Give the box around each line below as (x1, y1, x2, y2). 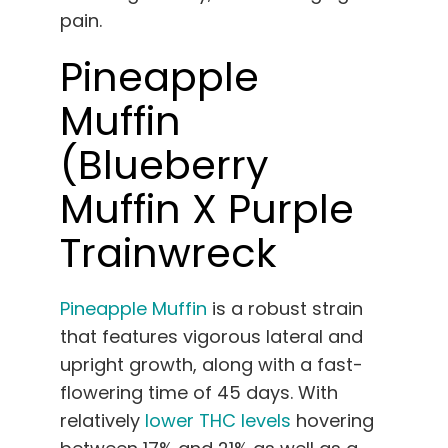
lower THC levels (145, 408, 291, 434)
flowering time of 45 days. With (60, 380, 338, 406)
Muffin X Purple (60, 181, 354, 238)
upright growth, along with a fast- (60, 352, 363, 378)
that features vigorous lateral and (60, 324, 363, 350)
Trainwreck (60, 225, 277, 282)
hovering (291, 408, 374, 434)
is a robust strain (207, 296, 363, 322)
